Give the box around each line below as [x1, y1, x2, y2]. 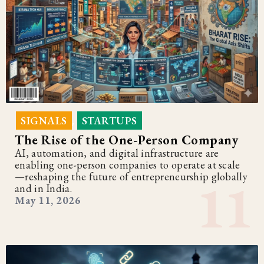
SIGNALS [21, 114, 67, 128]
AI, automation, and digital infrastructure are [15, 146, 219, 160]
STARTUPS [81, 114, 137, 128]
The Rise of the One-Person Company [15, 131, 238, 149]
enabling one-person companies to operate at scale [15, 158, 240, 172]
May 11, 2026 [15, 193, 81, 207]
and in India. [15, 181, 72, 196]
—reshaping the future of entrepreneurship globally [15, 170, 247, 184]
